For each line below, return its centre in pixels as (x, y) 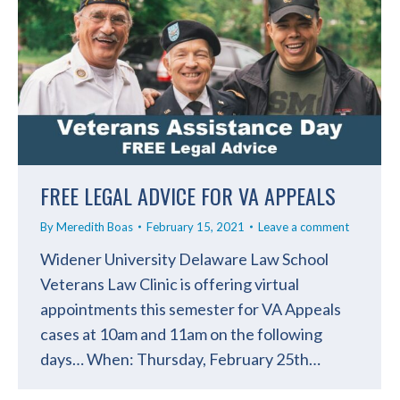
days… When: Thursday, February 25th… (180, 358)
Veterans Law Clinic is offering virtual (170, 283)
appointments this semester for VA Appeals (191, 308)
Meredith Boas (95, 226)
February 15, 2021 (196, 226)
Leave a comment (304, 226)
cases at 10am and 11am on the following (181, 333)
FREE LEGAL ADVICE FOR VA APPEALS (188, 195)
